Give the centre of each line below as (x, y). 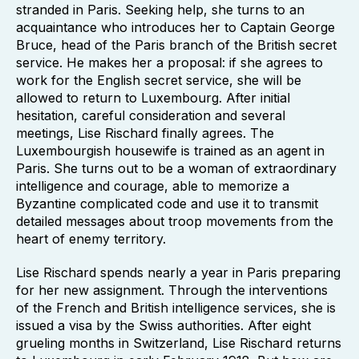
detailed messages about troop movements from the (175, 221)
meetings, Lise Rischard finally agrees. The (145, 133)
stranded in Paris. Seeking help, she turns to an (160, 10)
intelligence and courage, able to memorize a (153, 186)
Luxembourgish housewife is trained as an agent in (170, 151)
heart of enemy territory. (91, 239)
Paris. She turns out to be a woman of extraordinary (176, 168)
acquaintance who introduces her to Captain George (175, 27)
